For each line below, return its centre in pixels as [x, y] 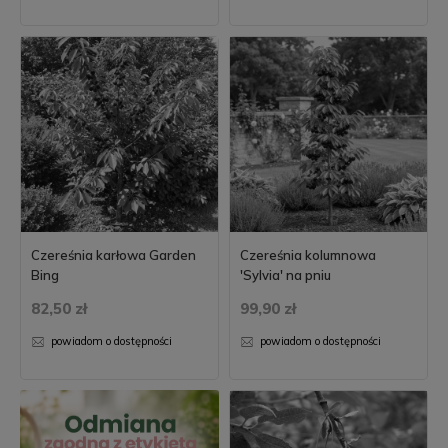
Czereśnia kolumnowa [308, 254]
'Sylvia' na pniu [285, 274]
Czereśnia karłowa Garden [113, 254]
